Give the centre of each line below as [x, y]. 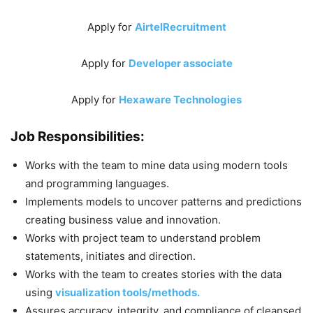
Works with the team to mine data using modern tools [156, 165]
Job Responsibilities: [78, 136]
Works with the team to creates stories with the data [153, 274]
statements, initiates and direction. [110, 256]
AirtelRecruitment [180, 27]
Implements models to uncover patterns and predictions [163, 201]
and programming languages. [97, 183]
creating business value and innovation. [123, 219]
